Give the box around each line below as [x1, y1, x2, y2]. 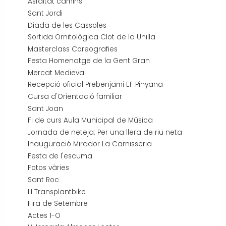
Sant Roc [28, 175, 60, 185]
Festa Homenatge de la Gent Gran [28, 56, 150, 66]
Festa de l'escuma [28, 151, 93, 161]
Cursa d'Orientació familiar [28, 92, 123, 102]
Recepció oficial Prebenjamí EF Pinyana [28, 80, 163, 90]
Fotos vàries [28, 163, 70, 173]
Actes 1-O [28, 210, 61, 220]
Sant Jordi [28, 8, 63, 18]
